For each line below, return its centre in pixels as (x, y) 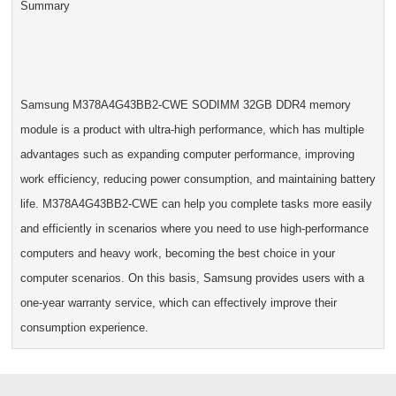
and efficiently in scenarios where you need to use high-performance (194, 229)
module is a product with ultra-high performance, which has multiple (192, 130)
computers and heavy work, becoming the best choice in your (177, 254)
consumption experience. (84, 328)
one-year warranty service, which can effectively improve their (178, 303)
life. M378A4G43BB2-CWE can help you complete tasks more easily (196, 204)
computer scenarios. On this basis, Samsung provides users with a (192, 278)
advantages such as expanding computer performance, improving (187, 155)
